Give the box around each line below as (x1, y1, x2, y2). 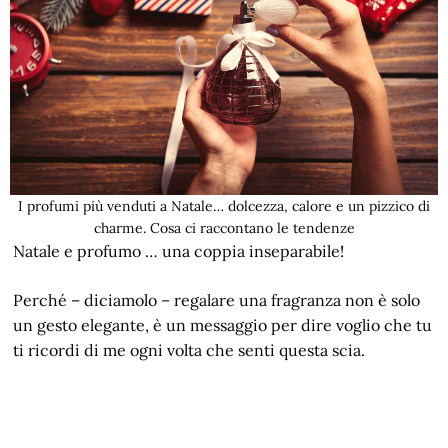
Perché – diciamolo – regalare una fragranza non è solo (13, 290, 421, 311)
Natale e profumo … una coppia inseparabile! (13, 241, 345, 262)
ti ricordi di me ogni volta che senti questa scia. (13, 340, 366, 361)
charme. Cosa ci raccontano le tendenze (93, 219, 355, 238)
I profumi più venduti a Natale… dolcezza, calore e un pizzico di (18, 197, 430, 216)
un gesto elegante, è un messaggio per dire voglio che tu (13, 315, 433, 336)
